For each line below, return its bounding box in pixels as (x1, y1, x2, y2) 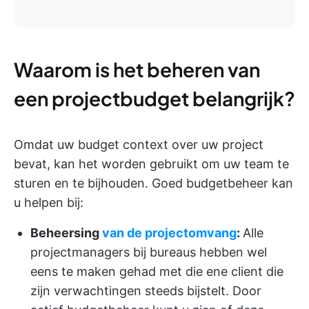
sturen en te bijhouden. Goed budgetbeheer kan (14, 176, 293, 191)
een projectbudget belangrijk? (14, 86, 295, 111)
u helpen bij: (14, 195, 83, 210)
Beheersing (30, 226, 102, 241)
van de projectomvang (102, 226, 237, 241)
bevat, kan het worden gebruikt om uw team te (14, 157, 289, 172)
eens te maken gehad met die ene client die (30, 264, 283, 279)
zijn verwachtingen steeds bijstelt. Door (30, 283, 261, 299)
